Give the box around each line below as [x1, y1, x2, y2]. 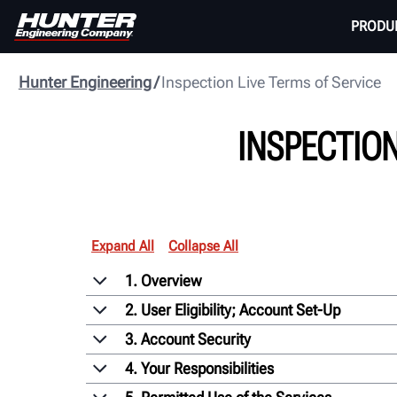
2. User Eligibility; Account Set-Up [125, 300, 340, 319]
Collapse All [168, 237, 238, 254]
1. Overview [125, 270, 201, 290]
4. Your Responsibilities [125, 358, 274, 378]
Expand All [91, 237, 154, 254]
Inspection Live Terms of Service [161, 73, 382, 91]
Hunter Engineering [18, 73, 152, 91]
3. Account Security [125, 329, 251, 348]
